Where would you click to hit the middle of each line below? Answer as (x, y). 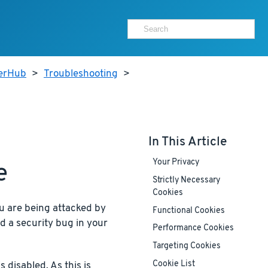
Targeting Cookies (186, 246)
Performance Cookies (193, 229)
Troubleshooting (81, 74)
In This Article (187, 142)
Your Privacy (176, 163)
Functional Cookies (188, 211)
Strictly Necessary (186, 181)
